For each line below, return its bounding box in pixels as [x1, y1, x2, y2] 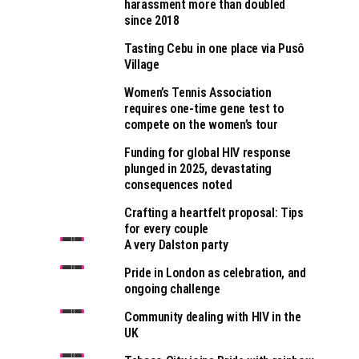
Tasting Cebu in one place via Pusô [124, 41, 305, 56]
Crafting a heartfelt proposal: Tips [124, 205, 304, 220]
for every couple [124, 221, 208, 236]
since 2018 [124, 13, 179, 28]
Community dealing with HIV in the [124, 309, 301, 325]
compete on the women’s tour [124, 117, 278, 132]
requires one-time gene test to [124, 101, 284, 116]
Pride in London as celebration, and [124, 265, 306, 280]
